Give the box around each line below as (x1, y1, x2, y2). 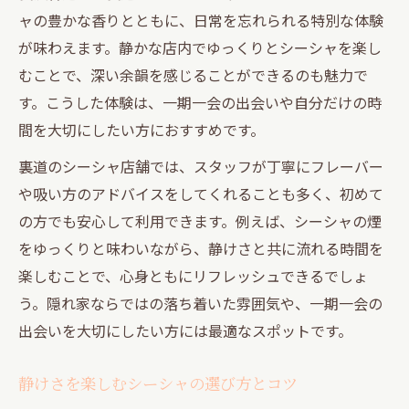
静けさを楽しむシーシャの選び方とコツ (18, 372, 298, 393)
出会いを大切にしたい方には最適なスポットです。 (18, 319, 352, 341)
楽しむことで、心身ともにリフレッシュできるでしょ (18, 264, 368, 287)
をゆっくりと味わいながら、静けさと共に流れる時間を (18, 236, 383, 259)
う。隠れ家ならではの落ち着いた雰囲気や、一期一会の (18, 291, 383, 314)
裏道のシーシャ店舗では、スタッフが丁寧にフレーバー (18, 154, 383, 177)
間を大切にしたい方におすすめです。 (18, 118, 265, 141)
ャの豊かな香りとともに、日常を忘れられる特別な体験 (18, 8, 383, 31)
